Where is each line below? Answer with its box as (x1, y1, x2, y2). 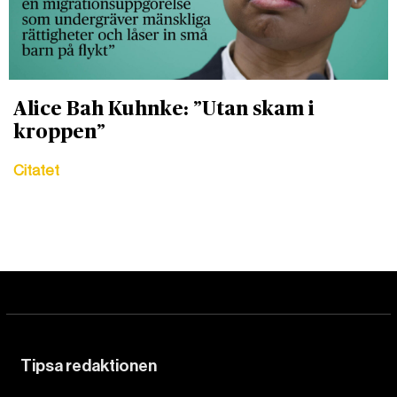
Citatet (13, 161, 59, 179)
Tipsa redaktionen (20, 355, 158, 376)
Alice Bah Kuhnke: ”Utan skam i (13, 98, 315, 119)
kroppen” (13, 121, 105, 142)
